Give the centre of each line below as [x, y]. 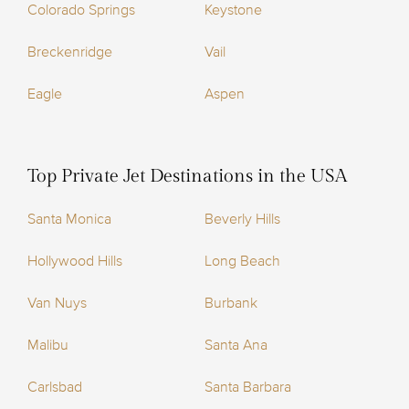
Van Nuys [57, 304]
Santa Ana [236, 346]
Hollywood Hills [75, 262]
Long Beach [242, 262]
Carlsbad [55, 388]
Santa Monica [69, 220]
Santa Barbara [248, 388]
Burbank [231, 304]
